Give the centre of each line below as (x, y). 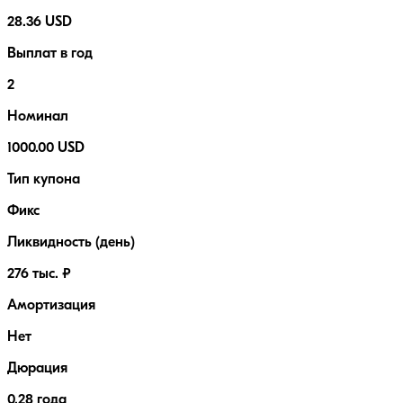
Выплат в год (50, 54)
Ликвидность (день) (71, 243)
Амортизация (51, 306)
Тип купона (44, 180)
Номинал (38, 117)
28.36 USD (40, 23)
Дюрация (37, 369)
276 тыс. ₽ (39, 275)
